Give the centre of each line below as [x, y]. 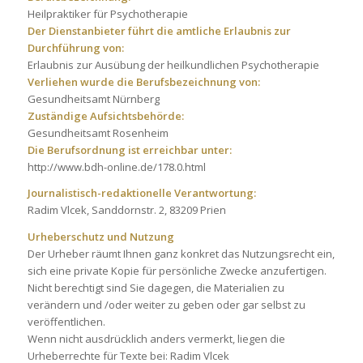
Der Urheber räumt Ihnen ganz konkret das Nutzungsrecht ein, [181, 253]
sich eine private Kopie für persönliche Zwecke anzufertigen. [177, 270]
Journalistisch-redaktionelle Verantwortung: [141, 193]
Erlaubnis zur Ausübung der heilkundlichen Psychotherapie [173, 65]
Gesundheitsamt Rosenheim [98, 133]
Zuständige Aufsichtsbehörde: [105, 116]
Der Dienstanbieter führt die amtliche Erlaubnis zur [159, 31]
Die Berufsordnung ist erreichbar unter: [129, 150]
